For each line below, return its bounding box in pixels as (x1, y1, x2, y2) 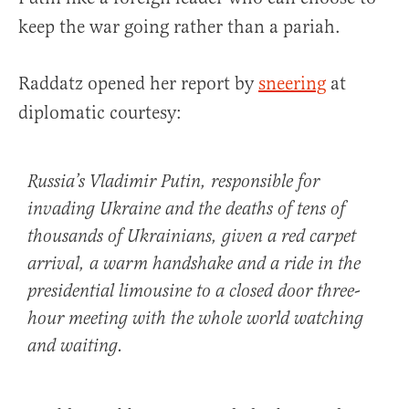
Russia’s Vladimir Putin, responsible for (27, 171, 320, 194)
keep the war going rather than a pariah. (18, 16, 341, 39)
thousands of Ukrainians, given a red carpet (27, 225, 356, 249)
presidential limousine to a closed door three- (27, 280, 360, 304)
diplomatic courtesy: (18, 101, 182, 125)
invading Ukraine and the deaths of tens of (27, 198, 345, 222)
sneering (258, 72, 326, 96)
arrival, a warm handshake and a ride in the (27, 253, 361, 277)
